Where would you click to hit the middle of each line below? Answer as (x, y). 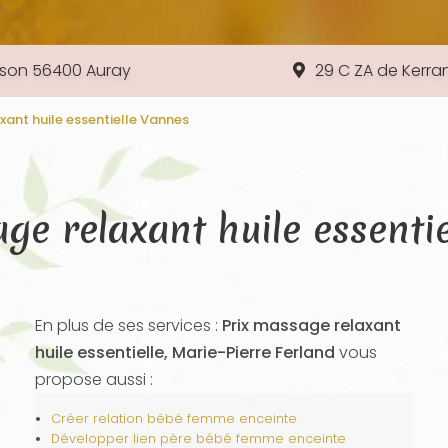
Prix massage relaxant (311, 325)
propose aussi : (93, 379)
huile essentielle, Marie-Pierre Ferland (184, 352)
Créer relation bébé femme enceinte (173, 418)
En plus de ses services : (128, 325)
